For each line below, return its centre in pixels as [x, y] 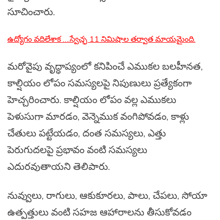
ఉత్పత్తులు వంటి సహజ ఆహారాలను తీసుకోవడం [99, 212]
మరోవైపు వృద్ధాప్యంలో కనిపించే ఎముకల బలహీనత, [105, 66]
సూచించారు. [31, 12]
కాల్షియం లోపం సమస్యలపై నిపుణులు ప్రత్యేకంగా [99, 83]
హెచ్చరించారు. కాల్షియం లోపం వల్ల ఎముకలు [92, 100]
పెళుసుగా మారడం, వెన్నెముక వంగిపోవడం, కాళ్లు [98, 116]
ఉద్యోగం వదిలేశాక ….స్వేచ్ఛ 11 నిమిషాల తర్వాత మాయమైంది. [101, 39]
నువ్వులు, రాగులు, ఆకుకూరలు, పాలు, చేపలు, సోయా [107, 195]
